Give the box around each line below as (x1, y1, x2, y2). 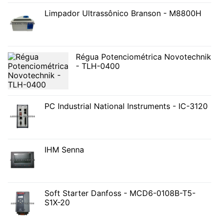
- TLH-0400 (76, 61, 120, 71)
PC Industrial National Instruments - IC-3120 (44, 101, 208, 111)
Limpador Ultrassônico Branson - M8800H (44, 8, 201, 19)
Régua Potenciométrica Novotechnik (76, 52, 211, 62)
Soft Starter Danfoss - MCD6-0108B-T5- (44, 188, 196, 198)
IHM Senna (44, 145, 84, 155)
